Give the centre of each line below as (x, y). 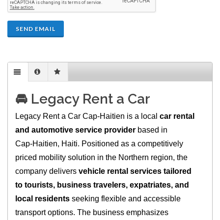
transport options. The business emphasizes (92, 213)
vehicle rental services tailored (135, 171)
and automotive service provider (76, 130)
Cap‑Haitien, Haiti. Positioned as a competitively (99, 144)
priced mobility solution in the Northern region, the (102, 158)
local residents (43, 199)
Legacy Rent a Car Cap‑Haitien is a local (88, 116)
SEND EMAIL (36, 29)
